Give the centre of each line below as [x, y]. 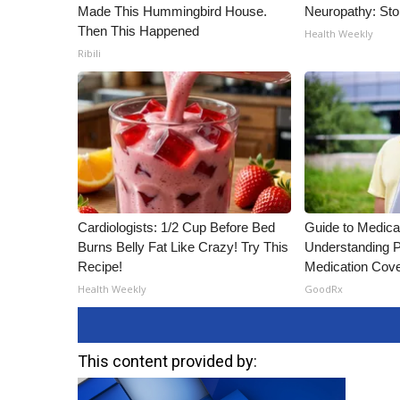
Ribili [89, 53]
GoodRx [324, 289]
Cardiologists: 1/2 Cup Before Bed [176, 227]
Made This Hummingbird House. [172, 11]
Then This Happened [138, 31]
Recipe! [100, 267]
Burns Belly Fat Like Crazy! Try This [183, 247]
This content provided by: [167, 361]
